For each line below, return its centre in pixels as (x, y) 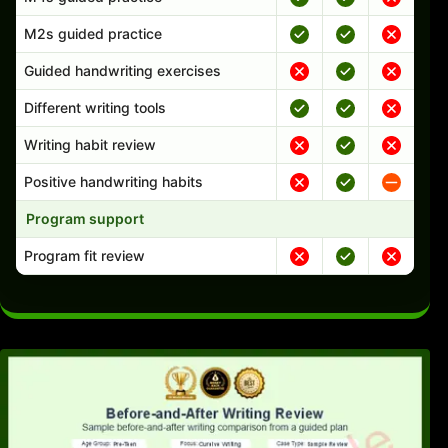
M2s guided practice (93, 33)
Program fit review (84, 255)
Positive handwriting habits (113, 181)
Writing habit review (90, 144)
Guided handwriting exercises (122, 70)
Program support (85, 218)
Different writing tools (95, 107)
